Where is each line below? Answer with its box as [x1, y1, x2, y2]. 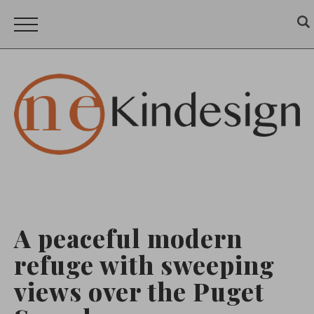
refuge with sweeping [14, 247, 275, 281]
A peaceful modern [14, 221, 243, 254]
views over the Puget [14, 274, 264, 308]
